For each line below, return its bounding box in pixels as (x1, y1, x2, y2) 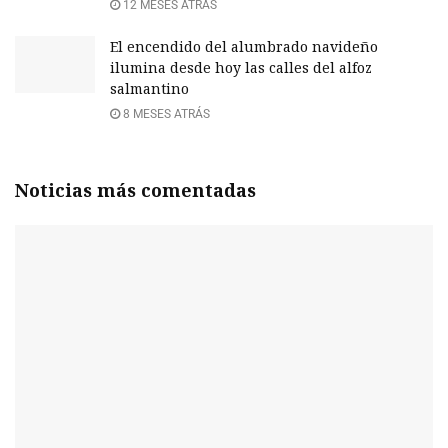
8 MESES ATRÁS (120, 107, 210, 121)
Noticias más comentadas (15, 178, 256, 202)
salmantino (110, 79, 189, 98)
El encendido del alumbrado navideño (110, 37, 378, 56)
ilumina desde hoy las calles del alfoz (110, 58, 372, 77)
